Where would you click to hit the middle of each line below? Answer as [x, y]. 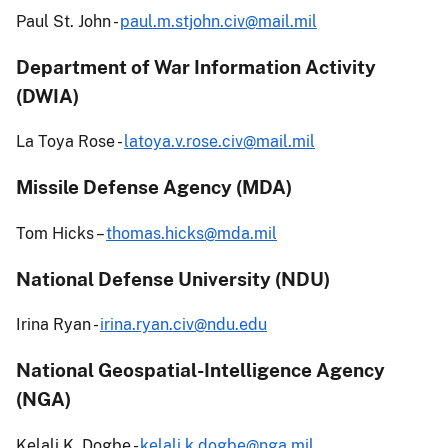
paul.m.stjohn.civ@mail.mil [218, 21]
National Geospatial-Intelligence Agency [200, 370]
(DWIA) [47, 95]
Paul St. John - [68, 21]
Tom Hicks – [61, 233]
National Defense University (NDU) [173, 278]
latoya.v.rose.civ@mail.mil [219, 142]
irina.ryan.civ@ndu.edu [183, 325]
